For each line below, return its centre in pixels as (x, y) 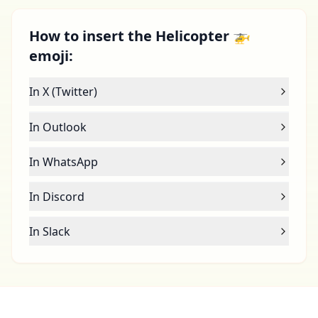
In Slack (50, 231)
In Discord (57, 197)
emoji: (51, 56)
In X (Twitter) (63, 92)
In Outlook (58, 127)
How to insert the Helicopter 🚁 (140, 36)
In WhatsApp (64, 162)
